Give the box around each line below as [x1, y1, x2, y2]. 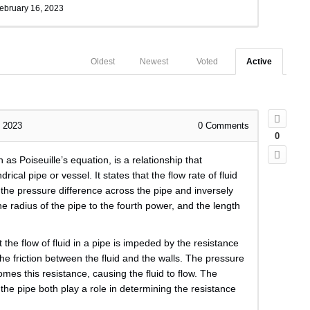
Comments [202, 120, 249, 131]
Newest [139, 57, 168, 67]
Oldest [90, 57, 115, 67]
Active [246, 57, 272, 67]
